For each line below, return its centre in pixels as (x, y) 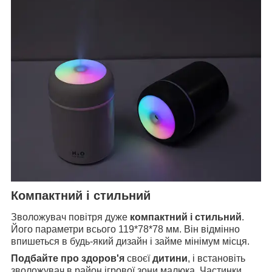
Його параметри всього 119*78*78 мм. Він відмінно (125, 229)
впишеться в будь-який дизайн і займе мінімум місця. (130, 242)
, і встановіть (216, 259)
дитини (170, 259)
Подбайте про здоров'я (68, 259)
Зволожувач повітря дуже (70, 217)
